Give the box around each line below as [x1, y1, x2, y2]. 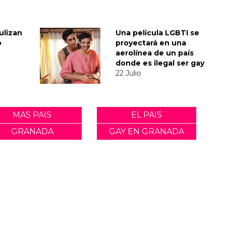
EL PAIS [131, 109, 162, 120]
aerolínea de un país [116, 48, 194, 58]
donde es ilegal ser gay [116, 58, 204, 68]
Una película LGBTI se [116, 28, 199, 37]
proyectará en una [116, 38, 186, 47]
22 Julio [116, 68, 141, 78]
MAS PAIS [13, 109, 52, 120]
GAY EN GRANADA [109, 126, 185, 136]
